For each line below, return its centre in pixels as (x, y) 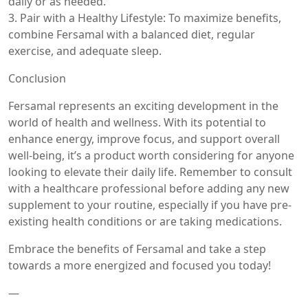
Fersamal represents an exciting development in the (143, 106)
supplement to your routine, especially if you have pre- (150, 205)
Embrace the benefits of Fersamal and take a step (137, 249)
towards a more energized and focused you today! (140, 265)
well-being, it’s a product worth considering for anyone (151, 155)
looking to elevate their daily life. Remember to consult (150, 172)
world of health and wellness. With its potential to (137, 122)
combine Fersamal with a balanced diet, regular (132, 34)
